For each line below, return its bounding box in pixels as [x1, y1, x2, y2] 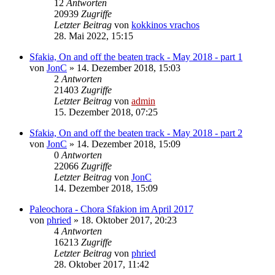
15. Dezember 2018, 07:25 [54, 106, 158, 117]
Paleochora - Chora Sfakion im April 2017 [29, 203, 193, 214]
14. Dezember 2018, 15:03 [77, 62, 180, 73]
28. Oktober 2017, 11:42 [54, 258, 149, 269]
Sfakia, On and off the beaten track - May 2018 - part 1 [29, 51, 242, 62]
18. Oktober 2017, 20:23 [81, 214, 177, 225]
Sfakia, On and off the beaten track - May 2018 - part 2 [29, 127, 242, 138]
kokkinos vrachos [131, 19, 199, 30]
